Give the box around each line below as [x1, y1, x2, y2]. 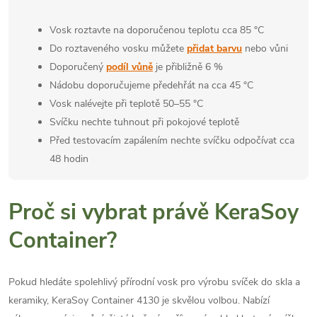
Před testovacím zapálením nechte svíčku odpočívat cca [50, 133, 294, 147]
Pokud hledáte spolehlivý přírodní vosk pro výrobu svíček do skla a [8, 275, 300, 289]
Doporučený [50, 59, 106, 74]
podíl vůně [106, 59, 153, 74]
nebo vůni [242, 41, 288, 55]
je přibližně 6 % [153, 59, 223, 74]
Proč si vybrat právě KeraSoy [8, 197, 299, 227]
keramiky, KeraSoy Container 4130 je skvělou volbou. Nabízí [8, 293, 270, 307]
